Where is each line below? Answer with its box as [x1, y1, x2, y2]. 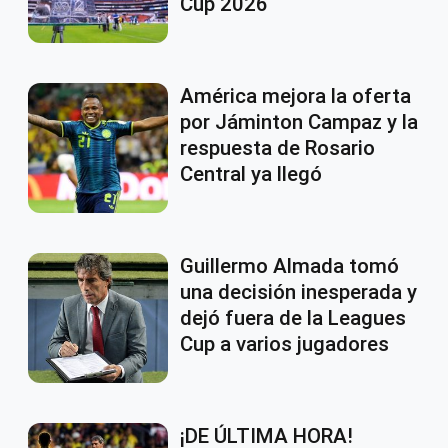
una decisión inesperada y [180, 280, 417, 305]
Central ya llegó [180, 162, 322, 187]
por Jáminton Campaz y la [180, 110, 418, 135]
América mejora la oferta [180, 84, 411, 109]
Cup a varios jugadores [180, 332, 389, 357]
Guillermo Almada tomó [180, 254, 399, 279]
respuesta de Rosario [180, 136, 375, 161]
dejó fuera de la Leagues [180, 306, 406, 331]
